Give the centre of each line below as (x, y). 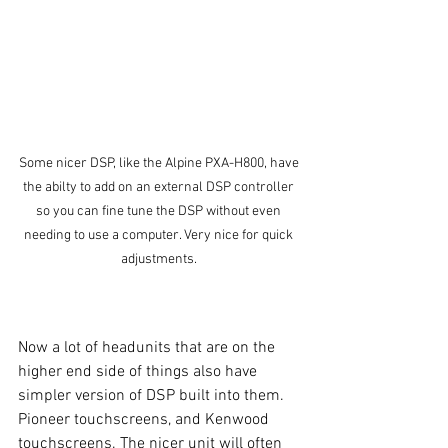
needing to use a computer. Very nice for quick (160, 236)
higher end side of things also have (139, 372)
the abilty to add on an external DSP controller (160, 188)
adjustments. (160, 260)
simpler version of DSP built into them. (153, 396)
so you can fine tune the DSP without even (160, 212)
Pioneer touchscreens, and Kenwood (145, 420)
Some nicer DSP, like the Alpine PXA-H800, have (160, 164)
